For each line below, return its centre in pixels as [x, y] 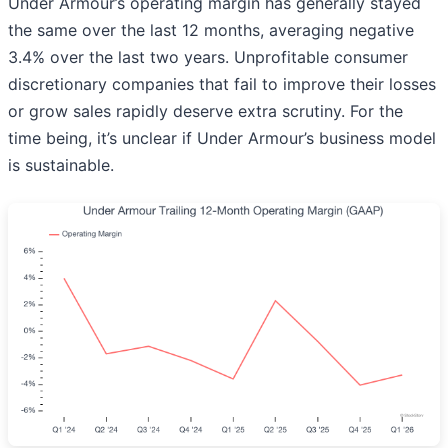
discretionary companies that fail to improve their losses [222, 83]
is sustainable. [61, 164]
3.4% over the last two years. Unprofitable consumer [208, 56]
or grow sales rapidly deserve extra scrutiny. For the [205, 110]
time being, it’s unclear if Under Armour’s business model [222, 137]
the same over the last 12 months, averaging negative [211, 29]
